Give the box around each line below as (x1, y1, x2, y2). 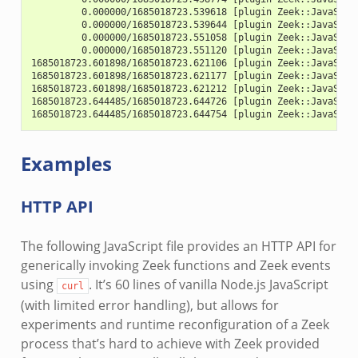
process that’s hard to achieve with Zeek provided (20, 334, 320, 352)
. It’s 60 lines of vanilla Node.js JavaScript (88, 275, 328, 293)
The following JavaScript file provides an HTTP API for (20, 237, 336, 255)
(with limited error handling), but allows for (20, 296, 279, 314)
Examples (20, 149, 112, 177)
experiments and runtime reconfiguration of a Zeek (20, 315, 329, 333)
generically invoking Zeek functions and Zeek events (20, 256, 331, 274)
